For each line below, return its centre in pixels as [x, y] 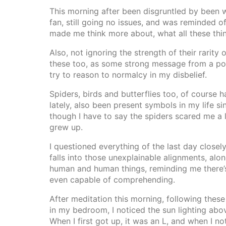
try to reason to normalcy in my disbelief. [128, 75]
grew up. [66, 127]
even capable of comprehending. [112, 180]
